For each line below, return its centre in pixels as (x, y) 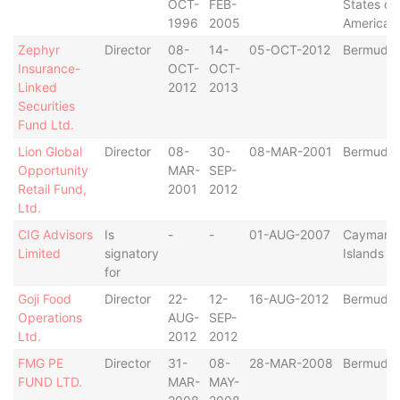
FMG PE (40, 363)
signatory (131, 253)
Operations (50, 317)
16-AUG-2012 (288, 299)
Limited (39, 253)
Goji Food (44, 299)
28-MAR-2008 (291, 363)
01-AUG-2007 (289, 234)
